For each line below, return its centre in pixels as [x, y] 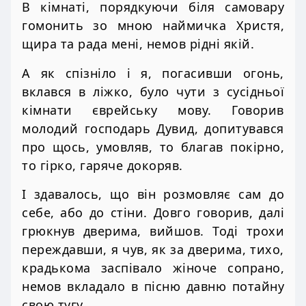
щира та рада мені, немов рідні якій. [138, 44]
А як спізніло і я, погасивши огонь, [153, 73]
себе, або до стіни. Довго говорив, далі [153, 213]
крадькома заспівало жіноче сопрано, [153, 268]
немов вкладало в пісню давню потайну [153, 287]
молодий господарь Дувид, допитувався [153, 128]
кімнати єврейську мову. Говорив [153, 110]
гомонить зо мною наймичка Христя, [153, 26]
